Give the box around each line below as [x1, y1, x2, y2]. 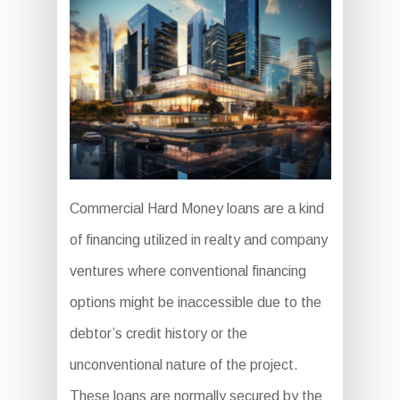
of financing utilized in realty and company [69, 232, 328, 248]
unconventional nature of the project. [69, 357, 298, 373]
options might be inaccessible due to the [69, 295, 321, 311]
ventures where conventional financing [69, 263, 306, 279]
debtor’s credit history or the [69, 326, 247, 342]
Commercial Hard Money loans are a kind [69, 201, 324, 217]
